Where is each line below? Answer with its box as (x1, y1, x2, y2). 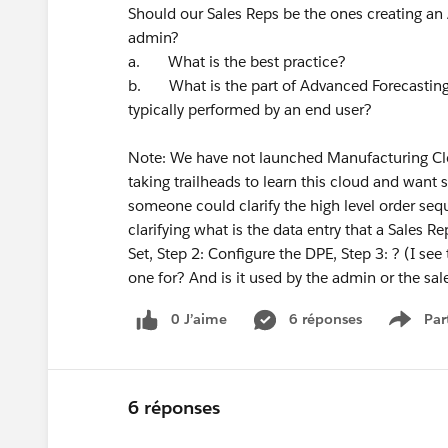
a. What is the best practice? (128, 52, 350, 71)
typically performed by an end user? (128, 100, 372, 119)
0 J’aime (171, 310, 227, 328)
